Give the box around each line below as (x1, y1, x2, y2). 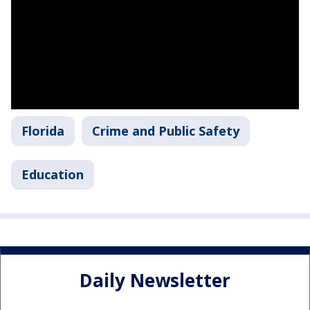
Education (21, 165, 84, 183)
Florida (21, 122, 64, 139)
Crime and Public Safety (92, 122, 239, 139)
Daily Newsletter (80, 268, 230, 293)
